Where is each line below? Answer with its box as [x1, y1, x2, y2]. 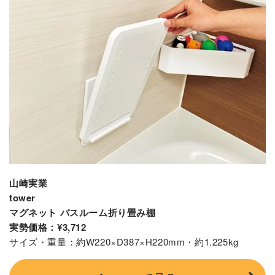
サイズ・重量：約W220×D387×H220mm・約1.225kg [9, 235, 239, 248]
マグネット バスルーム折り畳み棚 [9, 206, 156, 219]
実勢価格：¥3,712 [9, 220, 87, 234]
